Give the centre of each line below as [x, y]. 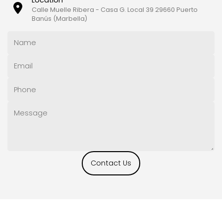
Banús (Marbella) [59, 18]
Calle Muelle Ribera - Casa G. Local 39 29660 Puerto [115, 9]
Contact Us [111, 163]
